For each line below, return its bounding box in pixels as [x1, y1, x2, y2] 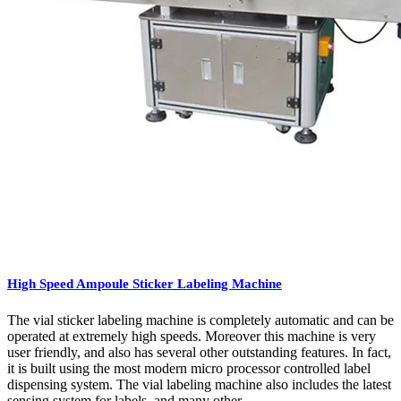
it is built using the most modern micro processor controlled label [7, 360, 371, 376]
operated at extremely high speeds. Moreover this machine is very [7, 328, 376, 344]
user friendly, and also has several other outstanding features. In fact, [7, 344, 391, 360]
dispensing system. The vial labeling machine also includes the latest [7, 376, 391, 392]
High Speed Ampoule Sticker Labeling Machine [7, 277, 282, 292]
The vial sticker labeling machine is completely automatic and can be [7, 311, 394, 328]
